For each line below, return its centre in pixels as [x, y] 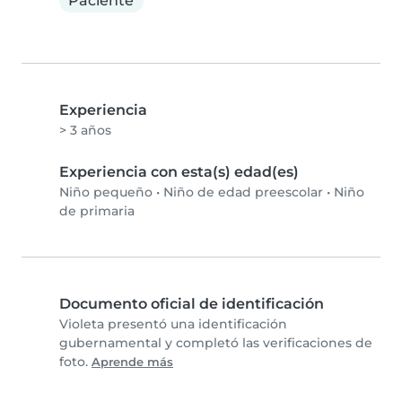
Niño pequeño [106, 192]
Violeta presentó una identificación [173, 324]
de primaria [97, 211]
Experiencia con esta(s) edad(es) [179, 172]
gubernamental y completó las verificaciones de [216, 343]
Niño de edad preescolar [243, 192]
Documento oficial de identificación [192, 304]
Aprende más [132, 363]
